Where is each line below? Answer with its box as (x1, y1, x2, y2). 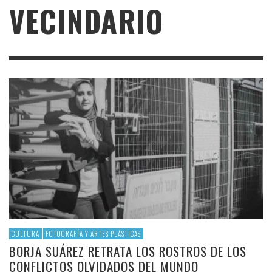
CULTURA (12, 229, 39, 239)
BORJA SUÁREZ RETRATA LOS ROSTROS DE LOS (9, 242, 246, 261)
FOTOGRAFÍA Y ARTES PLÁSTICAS (46, 229, 141, 239)
